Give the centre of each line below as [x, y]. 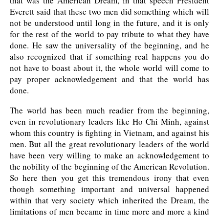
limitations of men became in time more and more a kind [109, 212]
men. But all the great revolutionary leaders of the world [109, 144]
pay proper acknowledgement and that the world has [109, 79]
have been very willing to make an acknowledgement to [109, 155]
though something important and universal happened [109, 189]
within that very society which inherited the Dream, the [109, 200]
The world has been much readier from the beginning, [109, 110]
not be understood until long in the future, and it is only [109, 23]
